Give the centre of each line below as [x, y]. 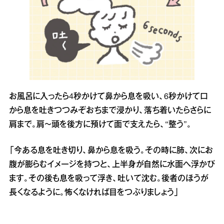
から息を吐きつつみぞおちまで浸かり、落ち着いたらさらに [110, 111]
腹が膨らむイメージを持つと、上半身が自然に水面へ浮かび [112, 165]
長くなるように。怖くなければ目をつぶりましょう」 [94, 193]
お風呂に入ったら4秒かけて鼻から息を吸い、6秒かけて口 [108, 97]
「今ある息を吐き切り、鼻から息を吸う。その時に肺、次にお [111, 151]
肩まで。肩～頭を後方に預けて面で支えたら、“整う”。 [100, 125]
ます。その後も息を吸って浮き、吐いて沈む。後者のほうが [109, 179]
